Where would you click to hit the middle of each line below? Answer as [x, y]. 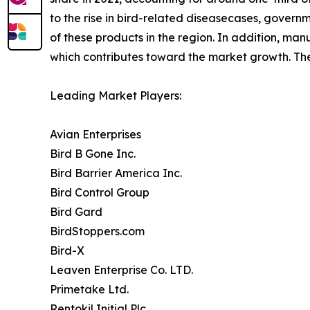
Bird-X [67, 251]
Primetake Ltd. [89, 290]
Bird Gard [76, 212]
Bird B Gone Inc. [93, 154]
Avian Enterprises [95, 135]
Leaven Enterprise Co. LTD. [121, 270]
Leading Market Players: [116, 96]
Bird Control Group [100, 193]
